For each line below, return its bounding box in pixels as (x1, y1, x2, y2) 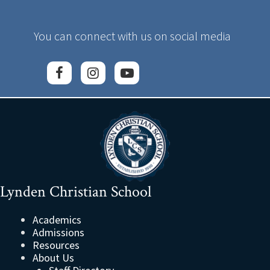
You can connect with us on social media (34, 28, 231, 44)
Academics (33, 213, 81, 227)
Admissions (33, 225, 84, 240)
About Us (33, 251, 74, 265)
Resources (33, 238, 80, 253)
